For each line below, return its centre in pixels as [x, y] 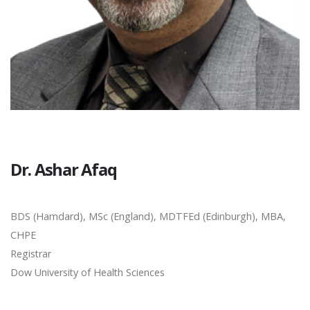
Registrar [31, 254]
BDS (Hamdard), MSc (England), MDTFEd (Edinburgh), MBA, [148, 216]
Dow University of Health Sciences [88, 272]
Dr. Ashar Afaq [64, 170]
